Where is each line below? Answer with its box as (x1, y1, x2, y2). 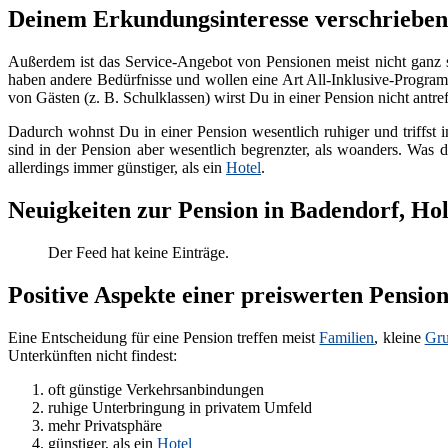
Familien (319, 328, 375, 346)
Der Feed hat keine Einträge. (48, 243, 229, 261)
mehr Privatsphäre (48, 416, 162, 434)
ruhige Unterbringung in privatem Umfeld (48, 398, 312, 416)
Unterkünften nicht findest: (8, 346, 177, 364)
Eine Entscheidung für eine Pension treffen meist (8, 328, 320, 346)
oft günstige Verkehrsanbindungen (48, 380, 264, 398)
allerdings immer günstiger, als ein (8, 159, 226, 177)
